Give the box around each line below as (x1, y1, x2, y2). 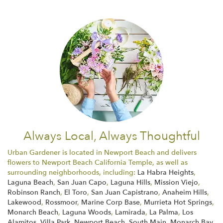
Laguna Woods (62, 207, 111, 217)
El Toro (64, 187, 87, 197)
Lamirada (115, 207, 145, 217)
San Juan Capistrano (91, 187, 158, 197)
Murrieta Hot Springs (144, 197, 212, 207)
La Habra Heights (137, 167, 194, 177)
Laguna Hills (111, 177, 150, 187)
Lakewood (7, 197, 41, 207)
